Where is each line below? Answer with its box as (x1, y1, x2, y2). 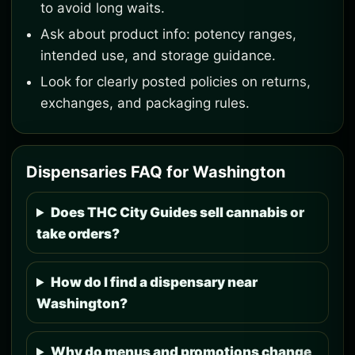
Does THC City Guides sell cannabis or (51, 204, 305, 220)
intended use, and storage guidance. (40, 48, 276, 63)
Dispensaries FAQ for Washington (26, 162, 285, 181)
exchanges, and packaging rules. (40, 95, 250, 111)
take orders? (36, 226, 120, 242)
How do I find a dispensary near (51, 274, 258, 290)
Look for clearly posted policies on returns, (40, 74, 311, 90)
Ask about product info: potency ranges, (40, 26, 296, 42)
